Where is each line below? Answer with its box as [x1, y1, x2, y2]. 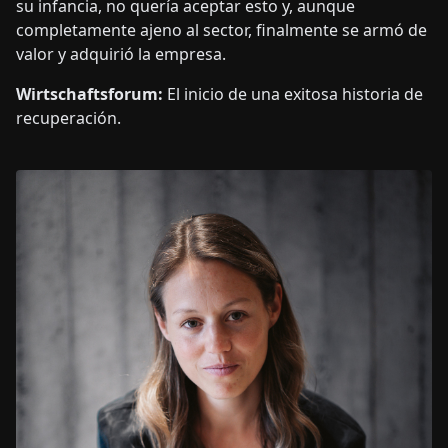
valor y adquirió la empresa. [16, 43, 226, 65]
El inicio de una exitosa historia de [167, 83, 423, 105]
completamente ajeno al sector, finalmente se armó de [16, 19, 427, 41]
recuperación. [16, 107, 121, 129]
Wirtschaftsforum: [16, 83, 167, 105]
